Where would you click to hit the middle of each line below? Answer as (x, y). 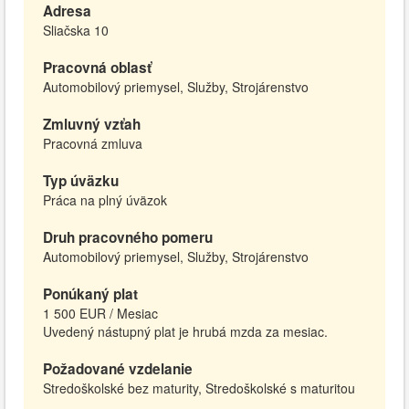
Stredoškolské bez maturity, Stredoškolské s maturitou (199, 388)
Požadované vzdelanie (118, 369)
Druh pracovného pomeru (128, 237)
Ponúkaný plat (90, 294)
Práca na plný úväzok (105, 200)
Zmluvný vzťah (92, 124)
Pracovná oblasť (97, 68)
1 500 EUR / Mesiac (100, 313)
